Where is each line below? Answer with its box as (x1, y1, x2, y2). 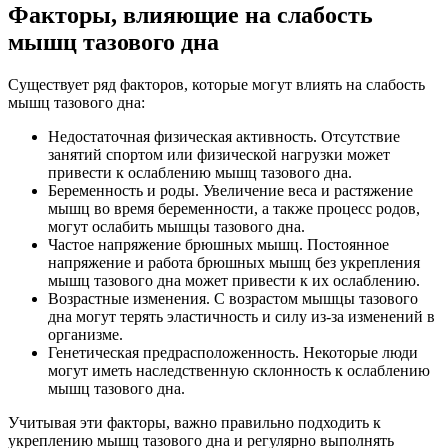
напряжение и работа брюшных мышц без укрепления (48, 253, 420, 271)
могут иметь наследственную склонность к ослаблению (48, 361, 430, 379)
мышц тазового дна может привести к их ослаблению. (48, 271, 420, 289)
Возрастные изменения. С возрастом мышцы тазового (48, 289, 418, 307)
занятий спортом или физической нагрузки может (48, 145, 390, 163)
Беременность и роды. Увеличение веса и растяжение (48, 181, 413, 199)
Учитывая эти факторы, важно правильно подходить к (8, 413, 381, 431)
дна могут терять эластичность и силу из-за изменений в (48, 307, 435, 325)
